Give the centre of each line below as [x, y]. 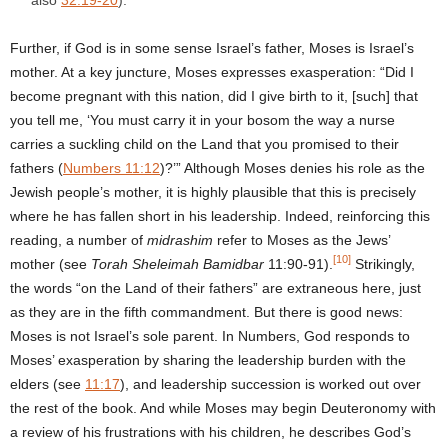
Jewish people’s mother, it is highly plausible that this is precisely [213, 191]
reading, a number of [78, 239]
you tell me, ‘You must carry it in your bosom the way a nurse [202, 119]
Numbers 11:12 [111, 167]
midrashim [180, 239]
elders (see [47, 383]
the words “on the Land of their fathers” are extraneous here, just [215, 287]
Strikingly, [383, 263]
